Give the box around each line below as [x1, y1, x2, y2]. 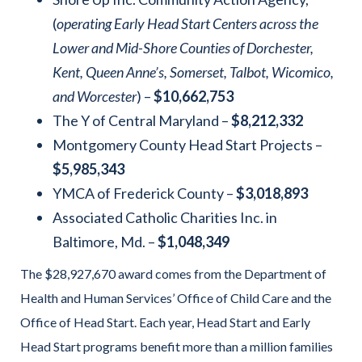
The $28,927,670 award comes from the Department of [20, 265, 326, 281]
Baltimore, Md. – [53, 232, 158, 250]
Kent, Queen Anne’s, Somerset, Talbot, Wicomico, [53, 62, 334, 81]
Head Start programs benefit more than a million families [20, 338, 333, 354]
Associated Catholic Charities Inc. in [53, 208, 277, 226]
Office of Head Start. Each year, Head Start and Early [20, 314, 310, 330]
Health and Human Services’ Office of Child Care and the [20, 289, 331, 305]
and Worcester [53, 86, 137, 105]
